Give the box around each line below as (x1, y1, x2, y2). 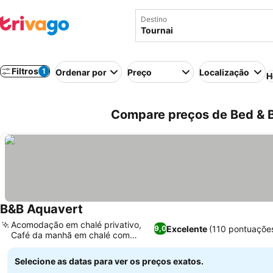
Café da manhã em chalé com (11, 230, 130, 240)
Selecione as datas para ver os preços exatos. (15, 256, 204, 266)
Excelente (166, 223, 208, 234)
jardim (11, 240, 35, 250)
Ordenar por (55, 66, 107, 77)
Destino (141, 15, 167, 24)
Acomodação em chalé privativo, (11, 219, 141, 230)
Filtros (12, 66, 38, 76)
